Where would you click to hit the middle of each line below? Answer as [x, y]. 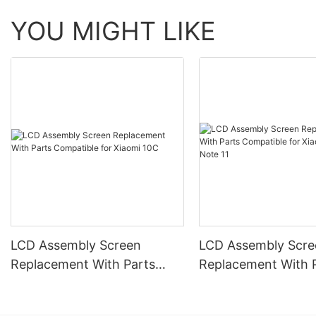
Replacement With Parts [83, 265]
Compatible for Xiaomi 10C [90, 284]
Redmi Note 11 [242, 303]
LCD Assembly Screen [76, 245]
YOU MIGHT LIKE [113, 31]
